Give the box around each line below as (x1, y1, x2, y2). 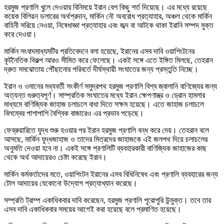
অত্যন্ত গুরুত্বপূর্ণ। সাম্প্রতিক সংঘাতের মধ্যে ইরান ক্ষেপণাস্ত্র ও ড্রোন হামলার (4, 90, 205, 99)
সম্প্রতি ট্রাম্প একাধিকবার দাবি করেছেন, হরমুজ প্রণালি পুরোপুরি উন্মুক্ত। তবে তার (4, 195, 211, 204)
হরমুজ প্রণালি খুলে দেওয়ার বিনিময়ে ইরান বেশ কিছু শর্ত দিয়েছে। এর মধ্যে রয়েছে (4, 2, 207, 11)
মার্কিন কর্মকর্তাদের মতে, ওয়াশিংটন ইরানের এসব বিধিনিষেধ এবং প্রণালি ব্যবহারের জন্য (4, 169, 218, 178)
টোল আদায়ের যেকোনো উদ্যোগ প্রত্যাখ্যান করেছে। (4, 178, 137, 187)
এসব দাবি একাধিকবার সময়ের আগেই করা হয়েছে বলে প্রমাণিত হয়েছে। (4, 204, 181, 213)
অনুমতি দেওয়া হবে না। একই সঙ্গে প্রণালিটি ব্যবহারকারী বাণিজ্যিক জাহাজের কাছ (4, 143, 206, 152)
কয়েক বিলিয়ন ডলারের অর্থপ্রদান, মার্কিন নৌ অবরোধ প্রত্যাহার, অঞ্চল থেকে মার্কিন (4, 11, 212, 20)
